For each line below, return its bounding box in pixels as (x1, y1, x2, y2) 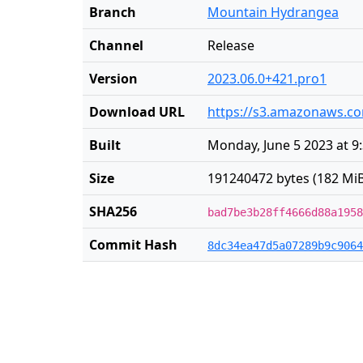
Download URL (89, 103, 185, 121)
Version (89, 70, 138, 88)
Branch (89, 3, 136, 21)
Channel (89, 36, 143, 54)
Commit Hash (89, 236, 177, 254)
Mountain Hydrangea (207, 3, 339, 21)
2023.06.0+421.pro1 (207, 70, 327, 88)
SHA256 (89, 203, 137, 220)
